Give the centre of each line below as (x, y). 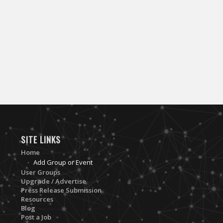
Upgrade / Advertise (53, 181)
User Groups (40, 172)
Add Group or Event (63, 162)
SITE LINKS (41, 139)
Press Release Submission (61, 190)
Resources (37, 199)
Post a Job (36, 217)
